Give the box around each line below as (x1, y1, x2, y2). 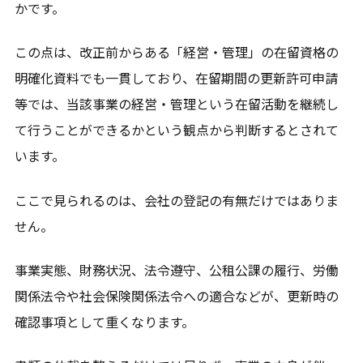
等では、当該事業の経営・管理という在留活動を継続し (14, 94, 339, 114)
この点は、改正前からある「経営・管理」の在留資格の (14, 42, 339, 62)
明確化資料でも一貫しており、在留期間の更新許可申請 (14, 68, 338, 88)
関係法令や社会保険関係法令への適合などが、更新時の (14, 286, 339, 306)
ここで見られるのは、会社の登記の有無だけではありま (14, 190, 339, 210)
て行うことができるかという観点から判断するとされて (14, 120, 339, 140)
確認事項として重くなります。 (14, 312, 194, 332)
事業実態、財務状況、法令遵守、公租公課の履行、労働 (14, 260, 339, 280)
